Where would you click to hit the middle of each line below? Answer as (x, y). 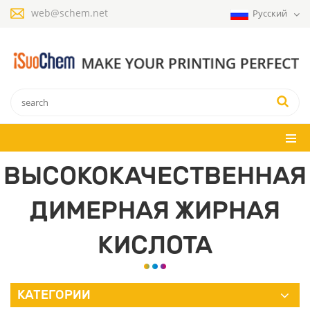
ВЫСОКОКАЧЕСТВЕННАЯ (155, 175)
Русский (271, 13)
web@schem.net (70, 13)
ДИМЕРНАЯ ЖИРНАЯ (155, 210)
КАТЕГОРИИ (54, 294)
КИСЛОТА (155, 244)
